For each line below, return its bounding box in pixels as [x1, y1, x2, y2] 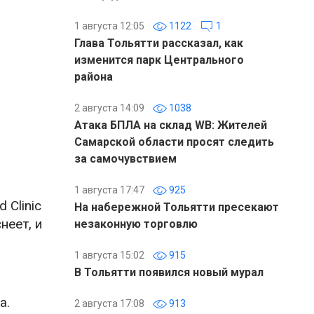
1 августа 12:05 [74, 20, 144, 32]
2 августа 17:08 [74, 298, 144, 309]
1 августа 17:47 [74, 184, 144, 196]
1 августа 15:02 [74, 250, 144, 261]
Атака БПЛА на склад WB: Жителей [74, 118, 267, 132]
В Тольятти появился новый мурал [74, 266, 264, 279]
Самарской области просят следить [74, 135, 274, 149]
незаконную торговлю [74, 217, 198, 231]
